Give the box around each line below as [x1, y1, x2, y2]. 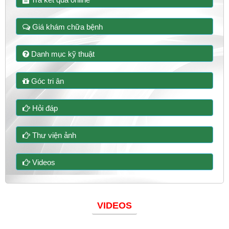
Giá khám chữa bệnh [30, 22, 103, 31]
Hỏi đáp [30, 103, 58, 112]
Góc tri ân [29, 76, 64, 85]
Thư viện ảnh [30, 130, 76, 140]
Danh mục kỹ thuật [29, 49, 95, 58]
